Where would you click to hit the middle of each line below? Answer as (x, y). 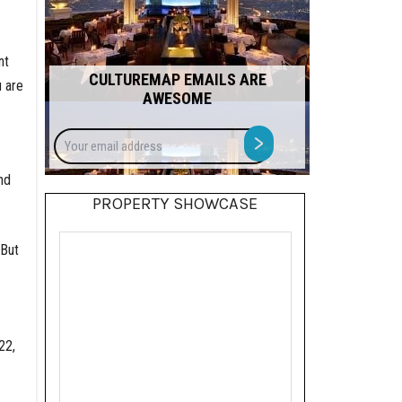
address (300, 175)
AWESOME (178, 99)
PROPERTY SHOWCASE (175, 204)
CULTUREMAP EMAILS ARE (177, 80)
